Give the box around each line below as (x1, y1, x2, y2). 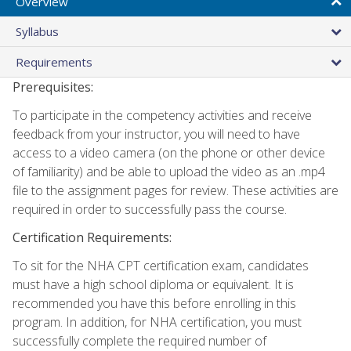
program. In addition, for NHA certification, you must (13, 313, 302, 331)
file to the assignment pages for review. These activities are (13, 181, 338, 199)
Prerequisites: (13, 78, 93, 96)
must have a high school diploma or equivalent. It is (13, 275, 294, 293)
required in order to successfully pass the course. (13, 200, 287, 218)
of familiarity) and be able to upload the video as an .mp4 (13, 162, 325, 180)
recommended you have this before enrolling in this (13, 294, 296, 312)
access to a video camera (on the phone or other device (13, 143, 325, 161)
